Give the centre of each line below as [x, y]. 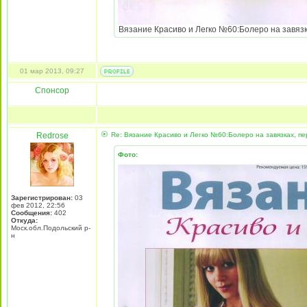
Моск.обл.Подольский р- [51, 228]
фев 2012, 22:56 [38, 205]
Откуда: [24, 220]
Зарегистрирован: [42, 198]
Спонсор [52, 90]
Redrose [52, 136]
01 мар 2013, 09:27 [52, 71]
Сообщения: [32, 213]
